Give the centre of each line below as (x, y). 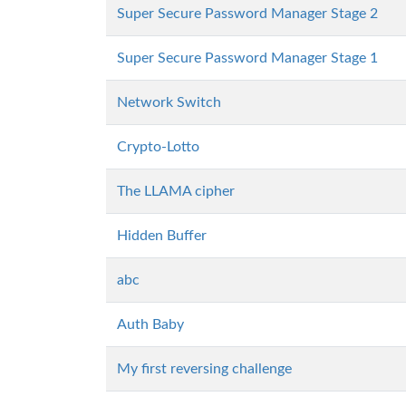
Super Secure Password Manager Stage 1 (247, 58)
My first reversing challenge (204, 369)
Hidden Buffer (162, 236)
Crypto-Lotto (158, 147)
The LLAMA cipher (176, 191)
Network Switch (169, 102)
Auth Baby (150, 324)
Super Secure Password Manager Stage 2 (247, 14)
